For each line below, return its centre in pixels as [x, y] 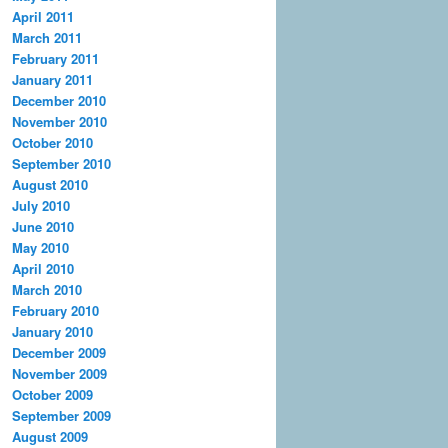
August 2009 [50, 436]
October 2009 [52, 394]
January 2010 [52, 331]
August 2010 [50, 184]
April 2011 [43, 16]
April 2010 [43, 268]
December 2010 [59, 100]
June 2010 [43, 226]
